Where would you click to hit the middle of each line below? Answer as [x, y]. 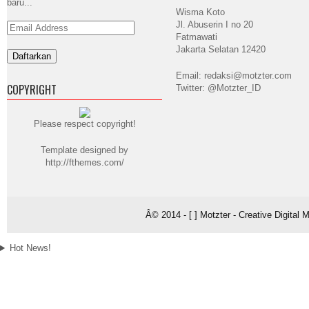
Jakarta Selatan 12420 [221, 49]
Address [23, 34]
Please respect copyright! [84, 124]
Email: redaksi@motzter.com [234, 76]
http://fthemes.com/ [84, 162]
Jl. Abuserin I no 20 [215, 24]
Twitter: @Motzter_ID [218, 88]
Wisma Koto [200, 12]
